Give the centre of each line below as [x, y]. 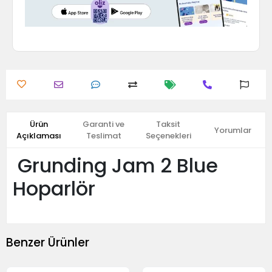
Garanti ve [104, 124]
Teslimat [104, 136]
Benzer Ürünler [48, 242]
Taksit [168, 124]
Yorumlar [233, 130]
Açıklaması [39, 136]
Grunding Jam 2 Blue [115, 165]
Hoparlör [54, 189]
